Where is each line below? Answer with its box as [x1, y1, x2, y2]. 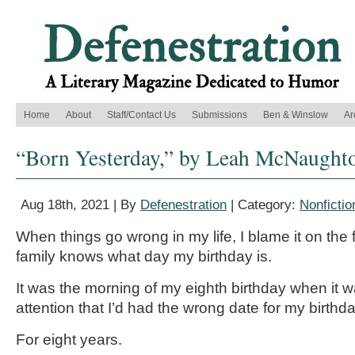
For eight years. [16, 331, 122, 348]
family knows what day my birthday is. [16, 248, 272, 265]
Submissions [192, 109, 247, 120]
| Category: [227, 197, 300, 212]
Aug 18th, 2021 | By [21, 197, 140, 212]
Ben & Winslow [263, 109, 328, 120]
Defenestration [140, 197, 227, 212]
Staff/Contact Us [107, 109, 176, 120]
